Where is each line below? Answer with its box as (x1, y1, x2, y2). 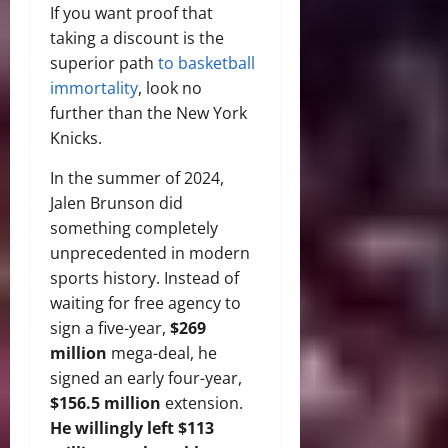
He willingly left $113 (50, 417, 214, 440)
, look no (138, 77, 202, 100)
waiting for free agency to (50, 292, 241, 315)
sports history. (50, 267, 160, 290)
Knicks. (50, 127, 102, 150)
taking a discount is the (50, 27, 224, 50)
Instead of (164, 267, 239, 290)
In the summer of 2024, (50, 167, 224, 190)
